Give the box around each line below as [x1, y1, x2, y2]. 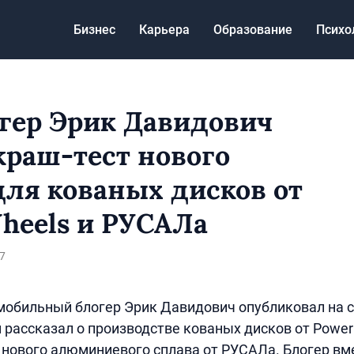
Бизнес [73, 21, 115, 37]
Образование [213, 21, 292, 37]
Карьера [139, 21, 190, 37]
